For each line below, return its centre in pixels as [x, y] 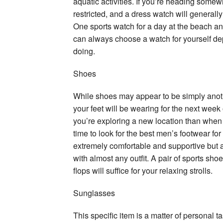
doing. [84, 51]
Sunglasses [94, 193]
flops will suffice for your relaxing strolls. [143, 170]
